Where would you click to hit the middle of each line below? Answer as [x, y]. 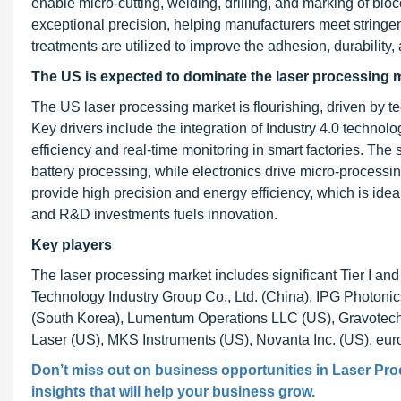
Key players [72, 245]
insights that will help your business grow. [173, 392]
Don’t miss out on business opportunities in [182, 370]
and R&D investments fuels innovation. [154, 214]
